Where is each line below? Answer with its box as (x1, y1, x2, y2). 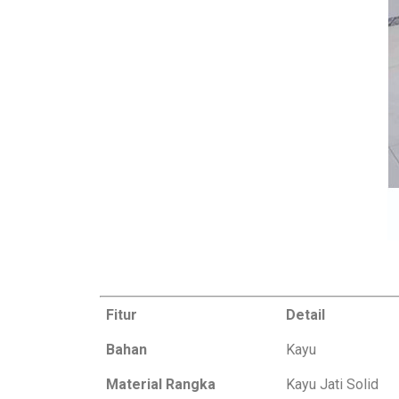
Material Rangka (106, 375, 216, 393)
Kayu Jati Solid (286, 375, 379, 393)
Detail (282, 305, 325, 323)
